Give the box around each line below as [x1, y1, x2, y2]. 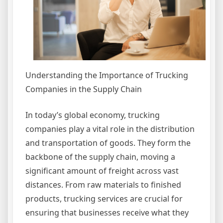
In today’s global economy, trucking [25, 110, 160, 121]
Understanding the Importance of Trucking [25, 70, 188, 81]
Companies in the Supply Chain [25, 84, 142, 95]
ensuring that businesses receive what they [25, 207, 189, 219]
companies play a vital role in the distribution [25, 123, 195, 135]
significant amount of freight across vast [25, 165, 179, 177]
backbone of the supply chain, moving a [25, 151, 175, 163]
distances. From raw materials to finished [25, 179, 181, 191]
